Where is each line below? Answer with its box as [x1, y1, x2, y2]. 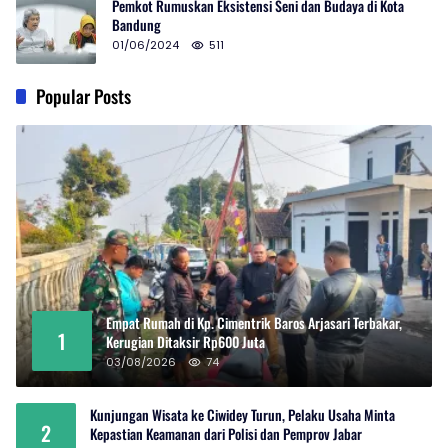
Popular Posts [36, 83, 131, 110]
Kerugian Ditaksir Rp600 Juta [106, 330, 265, 352]
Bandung [112, 14, 161, 36]
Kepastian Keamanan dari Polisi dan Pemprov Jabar [90, 422, 362, 444]
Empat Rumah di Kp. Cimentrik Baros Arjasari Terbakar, [106, 311, 402, 333]
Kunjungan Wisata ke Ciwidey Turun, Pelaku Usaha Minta [90, 403, 395, 425]
